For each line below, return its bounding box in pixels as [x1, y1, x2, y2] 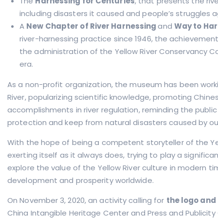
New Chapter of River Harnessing [26, 21, 157, 31]
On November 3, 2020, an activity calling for [7, 195, 164, 205]
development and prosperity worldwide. [7, 175, 154, 185]
